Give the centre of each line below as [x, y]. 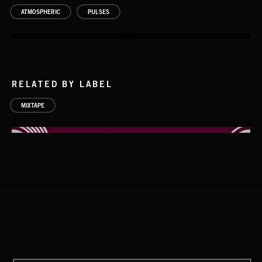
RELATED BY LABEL [62, 84]
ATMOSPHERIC [41, 12]
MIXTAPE [33, 105]
